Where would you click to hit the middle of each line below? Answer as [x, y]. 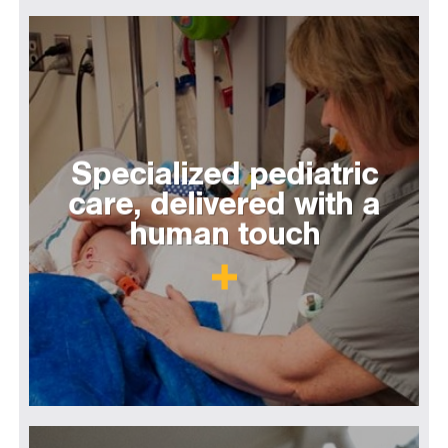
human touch [224, 234]
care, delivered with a [224, 204]
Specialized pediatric [224, 174]
